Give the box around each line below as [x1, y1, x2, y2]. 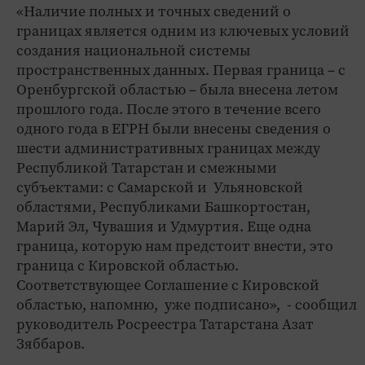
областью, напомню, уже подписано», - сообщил [16, 294, 357, 314]
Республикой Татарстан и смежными [16, 157, 277, 178]
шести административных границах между [16, 138, 320, 158]
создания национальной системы [16, 40, 251, 60]
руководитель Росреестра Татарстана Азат [16, 314, 314, 334]
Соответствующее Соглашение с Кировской [16, 275, 319, 295]
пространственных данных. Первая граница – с [16, 59, 345, 80]
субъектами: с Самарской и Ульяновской [16, 177, 303, 197]
